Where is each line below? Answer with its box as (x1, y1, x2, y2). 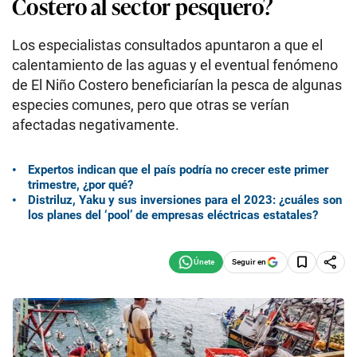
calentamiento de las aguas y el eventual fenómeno (12, 57, 338, 73)
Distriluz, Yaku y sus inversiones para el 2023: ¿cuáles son (28, 192, 342, 207)
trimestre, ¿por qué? (28, 177, 133, 192)
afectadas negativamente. (12, 116, 179, 133)
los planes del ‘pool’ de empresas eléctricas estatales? (28, 207, 318, 222)
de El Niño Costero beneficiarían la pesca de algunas (12, 76, 342, 93)
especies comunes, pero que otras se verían (12, 96, 289, 113)
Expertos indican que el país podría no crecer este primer (28, 162, 328, 177)
